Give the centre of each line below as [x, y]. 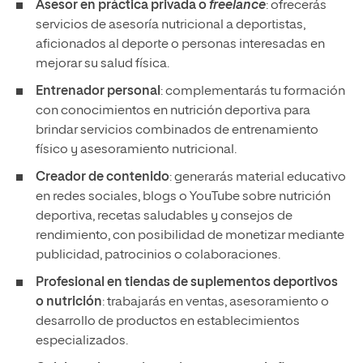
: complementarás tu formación [253, 92]
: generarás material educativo [258, 177]
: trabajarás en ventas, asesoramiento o [216, 302]
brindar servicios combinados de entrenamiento [177, 130]
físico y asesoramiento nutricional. [137, 150]
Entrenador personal [98, 92]
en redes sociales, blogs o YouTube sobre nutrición [183, 197]
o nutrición [69, 302]
